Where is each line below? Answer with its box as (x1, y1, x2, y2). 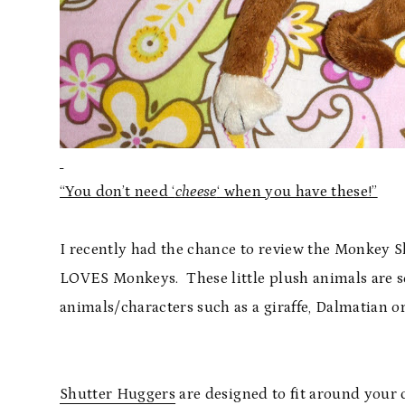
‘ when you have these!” (216, 183, 378, 201)
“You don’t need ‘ (60, 183, 175, 201)
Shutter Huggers (60, 385, 176, 403)
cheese (174, 183, 217, 201)
